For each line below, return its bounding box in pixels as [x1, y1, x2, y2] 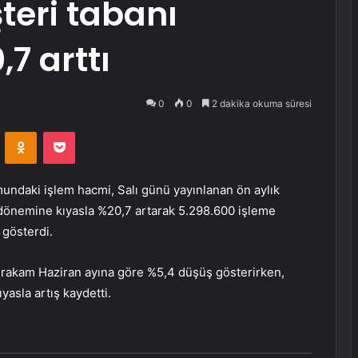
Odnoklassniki [36, 125, 105, 138]
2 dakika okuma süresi [209, 97, 312, 109]
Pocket [74, 125, 109, 138]
